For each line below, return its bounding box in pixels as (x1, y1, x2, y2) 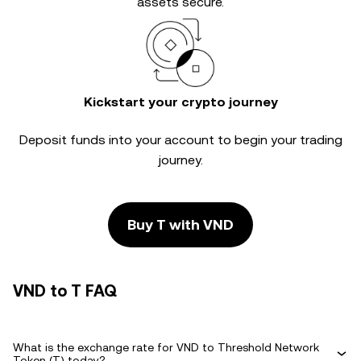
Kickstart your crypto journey (83, 94, 278, 110)
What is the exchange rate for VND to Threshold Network (13, 341, 319, 354)
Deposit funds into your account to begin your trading (19, 132, 342, 147)
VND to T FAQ (13, 281, 117, 301)
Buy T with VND (127, 216, 234, 233)
